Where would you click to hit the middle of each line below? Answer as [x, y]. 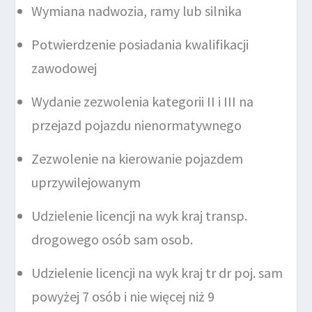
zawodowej [64, 68]
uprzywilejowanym [86, 182]
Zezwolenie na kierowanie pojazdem [138, 159]
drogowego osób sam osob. [112, 240]
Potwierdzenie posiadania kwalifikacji [140, 45]
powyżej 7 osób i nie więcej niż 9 [123, 297]
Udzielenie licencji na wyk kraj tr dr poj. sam [157, 273]
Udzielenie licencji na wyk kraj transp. [140, 216]
